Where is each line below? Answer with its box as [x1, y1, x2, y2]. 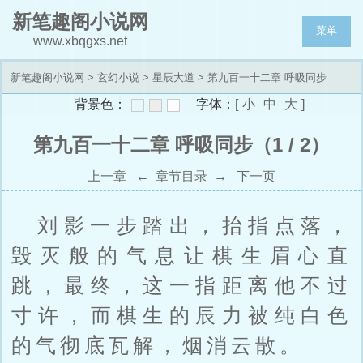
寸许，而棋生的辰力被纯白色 [11, 304, 352, 327]
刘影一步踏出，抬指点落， [37, 214, 352, 237]
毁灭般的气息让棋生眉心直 [11, 244, 352, 267]
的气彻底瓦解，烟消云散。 [11, 334, 304, 357]
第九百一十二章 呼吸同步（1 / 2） [33, 134, 330, 156]
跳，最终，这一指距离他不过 [11, 274, 352, 297]
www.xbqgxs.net [33, 34, 127, 48]
